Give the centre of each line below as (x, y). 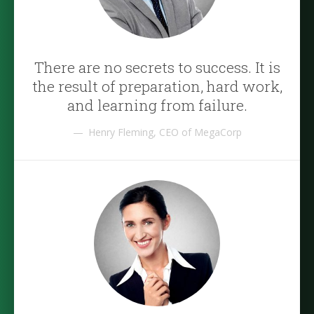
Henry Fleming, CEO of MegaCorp (165, 132)
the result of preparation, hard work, (157, 86)
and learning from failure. (157, 105)
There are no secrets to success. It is (157, 67)
